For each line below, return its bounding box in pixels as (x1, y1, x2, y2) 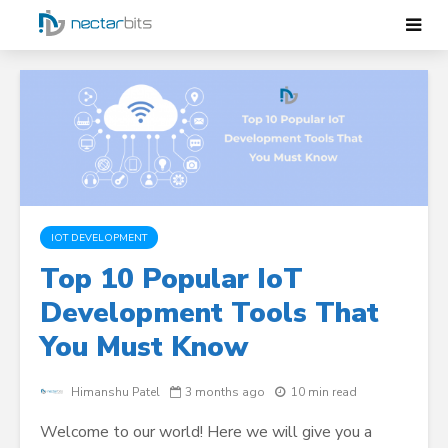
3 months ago (185, 384, 265, 401)
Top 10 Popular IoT (40, 259, 303, 298)
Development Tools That (40, 293, 379, 332)
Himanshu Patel (68, 384, 160, 401)
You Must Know (40, 327, 248, 366)
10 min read (291, 384, 357, 401)
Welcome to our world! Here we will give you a (40, 421, 372, 444)
